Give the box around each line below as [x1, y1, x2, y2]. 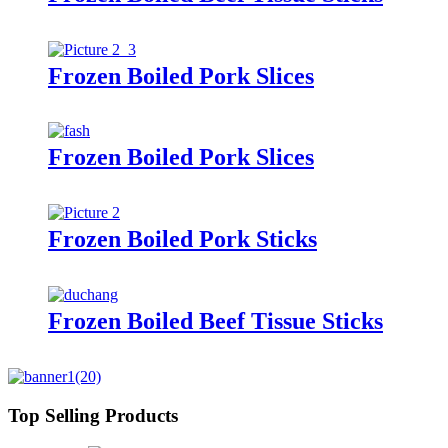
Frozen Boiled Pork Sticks [48, 226, 317, 253]
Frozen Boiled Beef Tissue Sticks [48, 308, 383, 335]
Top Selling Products [8, 404, 178, 426]
